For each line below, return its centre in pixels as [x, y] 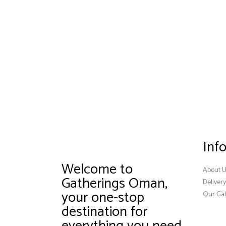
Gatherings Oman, [115, 184]
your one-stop [103, 198]
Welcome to [97, 170]
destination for [104, 212]
